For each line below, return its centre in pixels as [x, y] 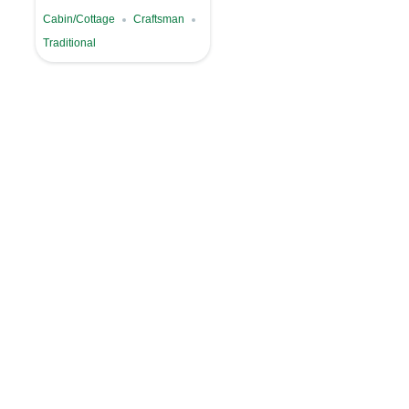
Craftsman [158, 20]
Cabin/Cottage [79, 20]
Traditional [69, 43]
